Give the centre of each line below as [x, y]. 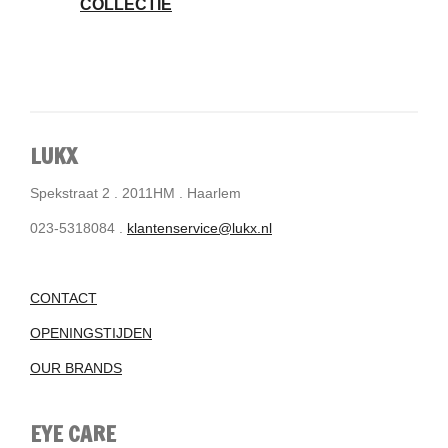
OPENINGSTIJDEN [91, 333]
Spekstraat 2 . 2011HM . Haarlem [135, 193]
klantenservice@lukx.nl [199, 228]
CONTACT [63, 298]
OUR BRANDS [76, 368]
